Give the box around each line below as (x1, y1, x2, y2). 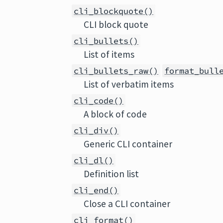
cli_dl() (74, 155, 114, 166)
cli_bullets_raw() (74, 65, 159, 76)
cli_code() (74, 95, 124, 106)
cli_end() (74, 185, 119, 196)
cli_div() (74, 125, 119, 136)
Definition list (84, 168, 139, 180)
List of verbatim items (84, 78, 174, 90)
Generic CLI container (84, 138, 173, 150)
